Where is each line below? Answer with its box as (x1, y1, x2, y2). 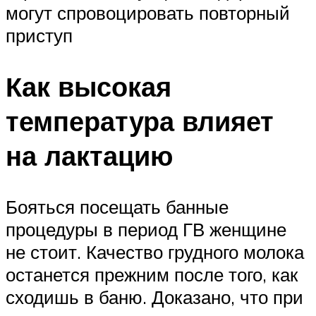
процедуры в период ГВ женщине (6, 217, 286, 241)
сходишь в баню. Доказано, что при (6, 285, 303, 308)
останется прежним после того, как (6, 262, 298, 286)
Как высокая (6, 68, 171, 104)
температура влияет (6, 103, 274, 138)
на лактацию (6, 138, 173, 173)
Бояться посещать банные (6, 195, 229, 218)
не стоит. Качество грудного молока (6, 240, 304, 263)
